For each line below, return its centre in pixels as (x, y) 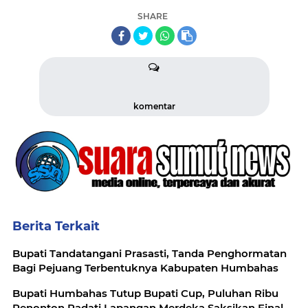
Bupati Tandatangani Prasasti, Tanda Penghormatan (150, 253)
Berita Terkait (56, 226)
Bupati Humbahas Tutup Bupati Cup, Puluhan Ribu (145, 293)
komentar (154, 107)
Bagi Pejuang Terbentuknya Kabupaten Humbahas (145, 267)
